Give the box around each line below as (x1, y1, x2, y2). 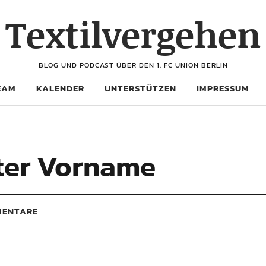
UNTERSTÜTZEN (104, 81, 176, 95)
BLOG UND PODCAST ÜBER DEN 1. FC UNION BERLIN (38, 60, 228, 71)
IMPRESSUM (197, 81, 249, 95)
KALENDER (36, 81, 84, 95)
